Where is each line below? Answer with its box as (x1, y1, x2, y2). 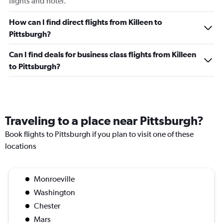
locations (5, 141, 36, 151)
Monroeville (34, 174, 75, 184)
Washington (34, 188, 75, 197)
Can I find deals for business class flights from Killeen (9, 50, 196, 59)
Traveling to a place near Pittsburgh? (5, 113, 204, 127)
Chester (34, 201, 60, 211)
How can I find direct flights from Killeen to (9, 17, 162, 26)
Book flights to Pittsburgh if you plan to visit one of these (5, 129, 194, 139)
